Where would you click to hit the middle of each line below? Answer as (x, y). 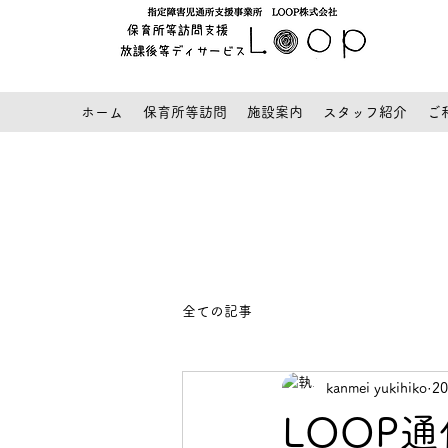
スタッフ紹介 (365, 112)
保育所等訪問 (185, 112)
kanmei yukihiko (376, 387)
